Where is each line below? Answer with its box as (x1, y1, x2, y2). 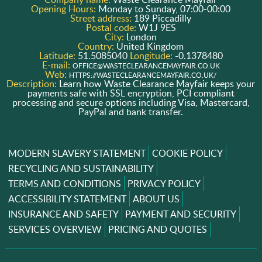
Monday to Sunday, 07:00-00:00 (98, 2, 231, 15)
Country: (78, 39, 117, 53)
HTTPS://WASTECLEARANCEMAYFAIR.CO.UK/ (69, 70, 217, 80)
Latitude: (39, 49, 78, 62)
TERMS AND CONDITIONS (8, 177, 121, 190)
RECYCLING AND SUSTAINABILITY (8, 161, 154, 175)
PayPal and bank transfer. (78, 105, 184, 118)
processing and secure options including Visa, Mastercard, (12, 95, 250, 109)
